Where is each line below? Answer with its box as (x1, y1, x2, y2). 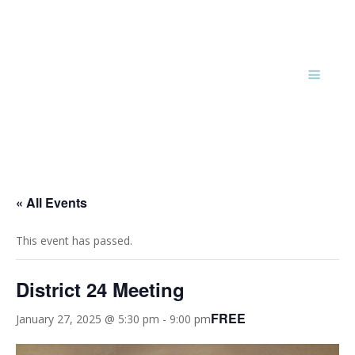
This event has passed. (16, 233, 132, 248)
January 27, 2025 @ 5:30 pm (16, 311, 159, 326)
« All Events (16, 193, 87, 212)
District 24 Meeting (16, 276, 185, 303)
